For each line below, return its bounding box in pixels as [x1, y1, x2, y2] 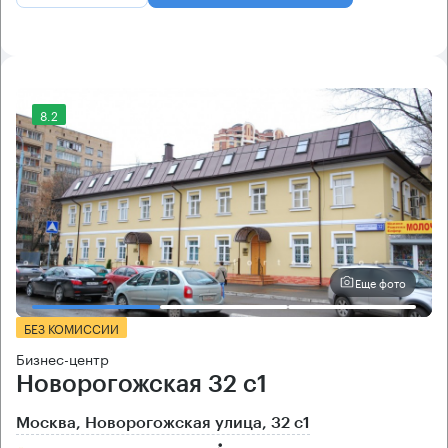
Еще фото [355, 273, 406, 292]
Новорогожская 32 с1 [16, 371, 267, 396]
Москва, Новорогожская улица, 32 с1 [16, 414, 310, 431]
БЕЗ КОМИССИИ [24, 317, 119, 337]
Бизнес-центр [16, 346, 109, 369]
